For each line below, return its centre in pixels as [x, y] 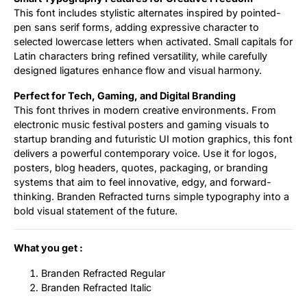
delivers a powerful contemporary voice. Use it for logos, [145, 153]
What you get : [48, 247]
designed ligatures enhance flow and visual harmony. [138, 70]
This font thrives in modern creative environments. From [145, 110]
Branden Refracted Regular [103, 273]
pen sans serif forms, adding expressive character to [136, 27]
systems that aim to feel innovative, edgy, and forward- [143, 182]
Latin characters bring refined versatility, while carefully [140, 56]
